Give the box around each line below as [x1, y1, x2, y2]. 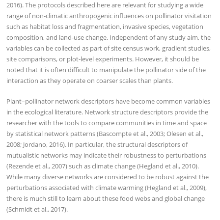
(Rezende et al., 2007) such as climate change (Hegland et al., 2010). [6, 161, 199, 170]
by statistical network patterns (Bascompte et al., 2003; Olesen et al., [6, 129, 204, 138]
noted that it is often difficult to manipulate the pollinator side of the [6, 65, 206, 75]
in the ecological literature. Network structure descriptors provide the [6, 107, 209, 116]
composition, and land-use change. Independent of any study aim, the [6, 33, 211, 42]
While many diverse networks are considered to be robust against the [6, 172, 209, 181]
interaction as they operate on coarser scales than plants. [6, 76, 173, 85]
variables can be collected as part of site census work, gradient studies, [6, 44, 211, 53]
